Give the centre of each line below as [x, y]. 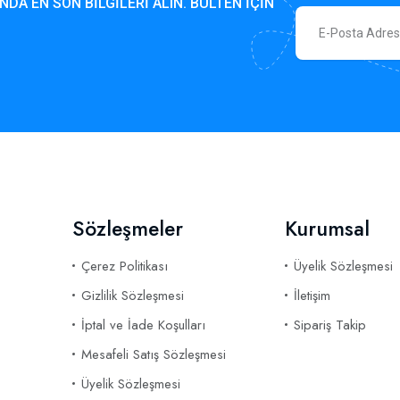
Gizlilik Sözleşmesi [133, 296]
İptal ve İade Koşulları [143, 325]
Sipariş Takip [329, 325]
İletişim [312, 296]
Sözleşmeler [128, 229]
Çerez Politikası [125, 266]
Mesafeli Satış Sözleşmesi [154, 354]
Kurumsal [327, 229]
